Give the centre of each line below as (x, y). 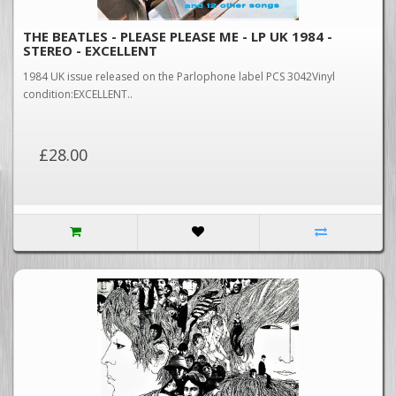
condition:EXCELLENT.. (78, 94)
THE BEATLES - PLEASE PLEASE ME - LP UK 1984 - (178, 36)
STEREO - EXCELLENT (90, 50)
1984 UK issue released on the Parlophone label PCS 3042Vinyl (179, 76)
